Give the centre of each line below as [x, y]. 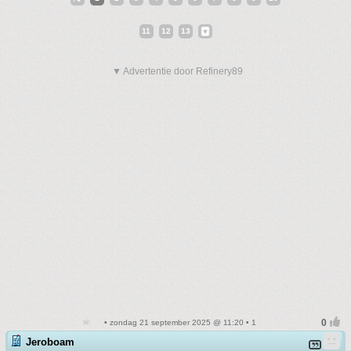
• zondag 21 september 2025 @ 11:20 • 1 [179, 322]
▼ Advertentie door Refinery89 [177, 71]
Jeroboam [50, 342]
